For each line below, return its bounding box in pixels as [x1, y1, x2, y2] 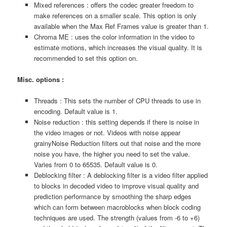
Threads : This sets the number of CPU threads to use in [33, 96, 201, 106]
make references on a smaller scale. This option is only [33, 11, 197, 21]
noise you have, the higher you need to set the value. [33, 149, 190, 159]
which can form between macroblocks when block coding [33, 202, 201, 212]
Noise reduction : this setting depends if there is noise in [33, 117, 199, 127]
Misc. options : [17, 74, 64, 85]
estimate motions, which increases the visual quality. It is [33, 43, 202, 53]
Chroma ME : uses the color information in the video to [33, 32, 195, 42]
